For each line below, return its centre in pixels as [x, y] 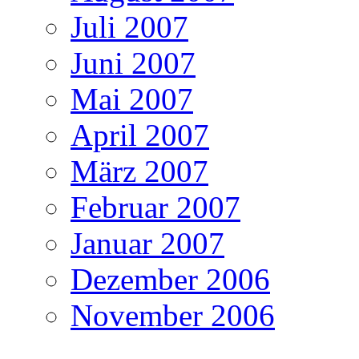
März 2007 [139, 171]
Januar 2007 [147, 243]
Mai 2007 [132, 99]
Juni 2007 [133, 63]
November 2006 [173, 315]
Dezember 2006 [170, 279]
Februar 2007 [155, 207]
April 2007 [140, 135]
